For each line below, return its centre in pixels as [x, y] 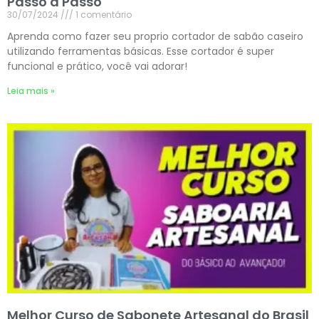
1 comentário [103, 14]
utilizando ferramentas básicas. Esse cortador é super [141, 51]
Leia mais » [31, 90]
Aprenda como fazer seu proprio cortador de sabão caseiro [155, 36]
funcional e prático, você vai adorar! [97, 66]
